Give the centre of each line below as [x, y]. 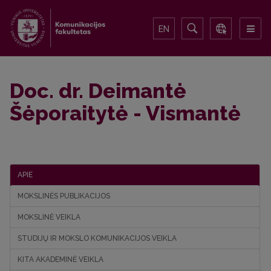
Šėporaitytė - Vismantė [125, 113]
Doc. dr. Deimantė [98, 91]
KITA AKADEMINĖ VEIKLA [60, 260]
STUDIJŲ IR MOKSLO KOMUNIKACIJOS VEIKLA [97, 238]
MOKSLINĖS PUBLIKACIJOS [64, 196]
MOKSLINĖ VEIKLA [49, 217]
